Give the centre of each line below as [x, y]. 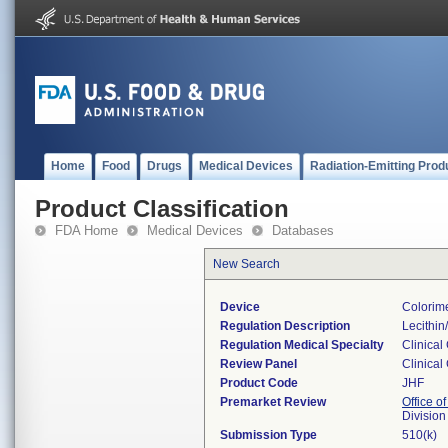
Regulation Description [285, 326]
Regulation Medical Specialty [302, 345]
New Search [246, 264]
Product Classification [162, 208]
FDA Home [86, 230]
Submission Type [268, 435]
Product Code [259, 383]
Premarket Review [273, 402]
